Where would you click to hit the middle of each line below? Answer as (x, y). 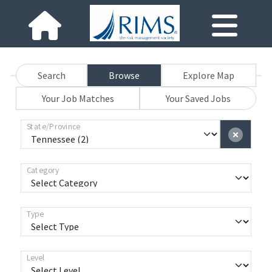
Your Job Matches (78, 98)
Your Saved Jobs (198, 98)
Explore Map (209, 75)
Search (51, 75)
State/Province (53, 126)
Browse (124, 75)
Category (43, 170)
